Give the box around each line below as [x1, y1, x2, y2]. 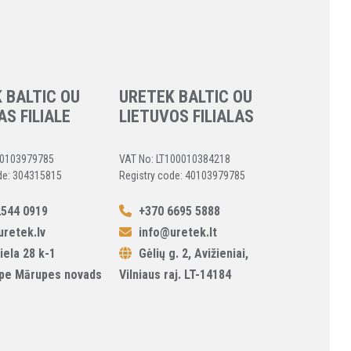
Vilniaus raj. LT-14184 [118, 266, 231, 282]
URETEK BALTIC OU [118, 86, 252, 107]
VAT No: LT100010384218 [118, 152, 230, 165]
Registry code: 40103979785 [118, 168, 245, 182]
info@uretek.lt [138, 224, 217, 240]
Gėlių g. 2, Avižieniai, [135, 245, 248, 261]
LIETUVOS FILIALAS [118, 106, 254, 126]
